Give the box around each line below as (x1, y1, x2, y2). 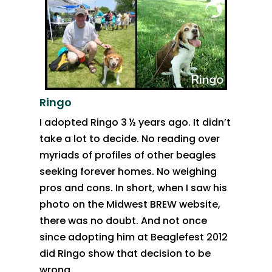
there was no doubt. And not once (39, 213, 207, 228)
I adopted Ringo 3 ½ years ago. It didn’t (39, 115, 231, 129)
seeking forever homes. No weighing (39, 164, 217, 178)
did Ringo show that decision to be (39, 246, 211, 260)
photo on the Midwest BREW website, (39, 197, 220, 211)
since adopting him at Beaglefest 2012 (39, 229, 228, 244)
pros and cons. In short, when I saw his (39, 180, 227, 195)
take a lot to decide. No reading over (39, 131, 220, 146)
